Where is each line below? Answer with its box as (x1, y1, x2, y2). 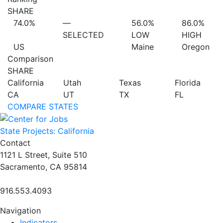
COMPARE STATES (7, 101, 78, 111)
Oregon (181, 41, 210, 52)
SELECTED (63, 29, 105, 40)
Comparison (7, 53, 53, 64)
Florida (175, 77, 201, 88)
